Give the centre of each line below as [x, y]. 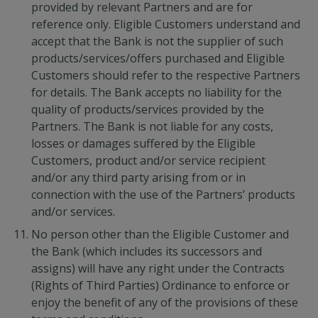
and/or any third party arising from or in [138, 177]
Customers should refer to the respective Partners [166, 75]
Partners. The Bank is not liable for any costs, [152, 126]
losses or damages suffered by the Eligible [143, 143]
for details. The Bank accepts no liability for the [157, 92]
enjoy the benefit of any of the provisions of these [165, 302]
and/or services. [73, 212]
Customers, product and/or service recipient [148, 160]
